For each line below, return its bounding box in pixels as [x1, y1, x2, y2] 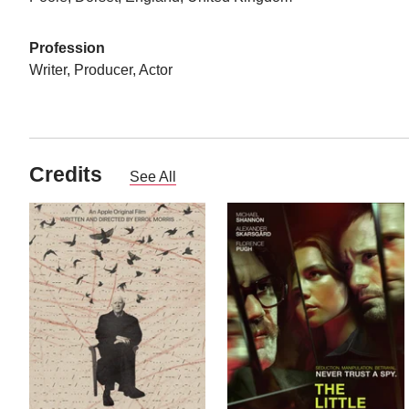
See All [130, 168, 176, 184]
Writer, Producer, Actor [29, 62, 173, 78]
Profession [29, 40, 105, 56]
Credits [29, 162, 102, 186]
